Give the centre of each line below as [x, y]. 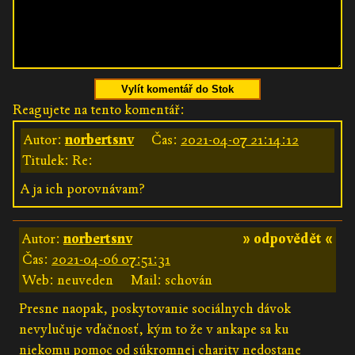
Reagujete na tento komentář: [99, 109]
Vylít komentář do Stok [177, 89]
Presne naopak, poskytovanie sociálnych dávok [155, 308]
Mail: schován [172, 280]
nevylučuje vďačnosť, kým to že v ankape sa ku [154, 329]
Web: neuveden [68, 280]
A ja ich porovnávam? [83, 189]
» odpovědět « [288, 239]
